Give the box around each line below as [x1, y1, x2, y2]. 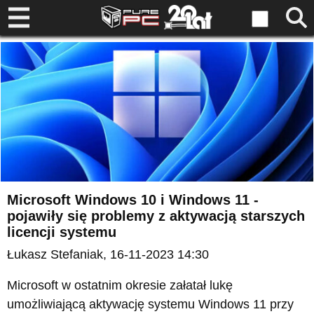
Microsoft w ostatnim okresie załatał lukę [7, 278, 233, 293]
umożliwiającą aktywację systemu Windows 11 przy [7, 297, 294, 312]
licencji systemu [7, 224, 116, 240]
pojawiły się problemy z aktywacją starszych [7, 208, 305, 224]
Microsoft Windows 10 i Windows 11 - [7, 192, 259, 208]
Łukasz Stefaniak [7, 247, 103, 262]
